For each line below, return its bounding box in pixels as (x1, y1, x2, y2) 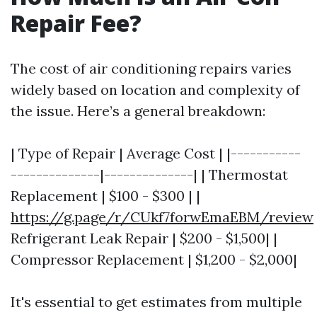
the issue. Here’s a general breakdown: (11, 102, 265, 120)
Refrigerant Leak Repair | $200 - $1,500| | (11, 229, 277, 247)
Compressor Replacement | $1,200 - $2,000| (11, 250, 297, 268)
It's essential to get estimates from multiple (11, 293, 302, 311)
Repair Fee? (11, 8, 142, 38)
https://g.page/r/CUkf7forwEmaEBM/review (11, 208, 313, 226)
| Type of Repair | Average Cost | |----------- (11, 144, 301, 162)
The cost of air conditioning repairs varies (11, 59, 292, 77)
